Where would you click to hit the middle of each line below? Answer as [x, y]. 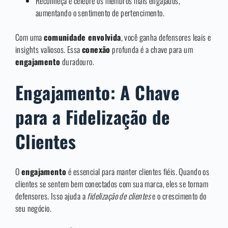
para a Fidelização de [93, 117]
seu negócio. [33, 208]
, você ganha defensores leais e [166, 37]
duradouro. [77, 62]
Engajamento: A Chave [97, 92]
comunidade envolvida [82, 37]
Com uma [30, 37]
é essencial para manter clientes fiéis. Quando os [138, 172]
